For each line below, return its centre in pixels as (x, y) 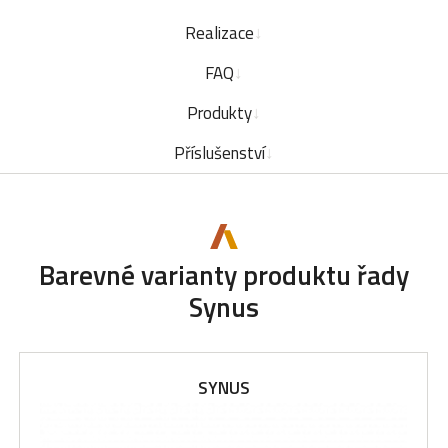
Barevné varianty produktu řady (224, 275)
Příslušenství (219, 153)
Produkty (219, 113)
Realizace (219, 33)
